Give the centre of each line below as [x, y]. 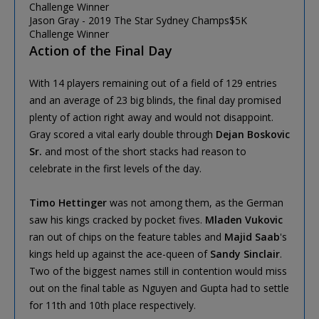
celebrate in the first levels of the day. [115, 168]
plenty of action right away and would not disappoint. [151, 117]
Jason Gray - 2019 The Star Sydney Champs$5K [138, 20]
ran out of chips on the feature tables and [127, 236]
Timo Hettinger [68, 202]
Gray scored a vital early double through [122, 134]
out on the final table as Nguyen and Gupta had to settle [159, 288]
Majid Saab [252, 236]
